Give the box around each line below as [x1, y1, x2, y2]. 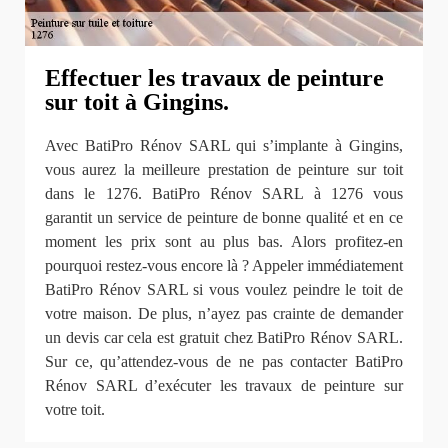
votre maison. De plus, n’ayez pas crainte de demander [45, 304, 403, 322]
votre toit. [45, 400, 105, 418]
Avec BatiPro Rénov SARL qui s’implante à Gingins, [45, 136, 403, 154]
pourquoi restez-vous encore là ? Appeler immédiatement [45, 256, 403, 274]
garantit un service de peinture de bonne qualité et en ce [45, 208, 403, 226]
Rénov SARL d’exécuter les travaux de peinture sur [45, 376, 403, 394]
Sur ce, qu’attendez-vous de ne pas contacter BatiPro [45, 352, 403, 370]
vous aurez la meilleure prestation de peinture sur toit [45, 160, 403, 178]
